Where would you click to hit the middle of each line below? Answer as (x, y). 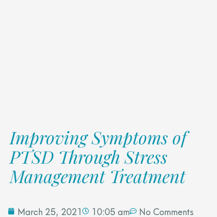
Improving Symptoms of (98, 137)
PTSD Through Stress (89, 157)
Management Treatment (98, 176)
